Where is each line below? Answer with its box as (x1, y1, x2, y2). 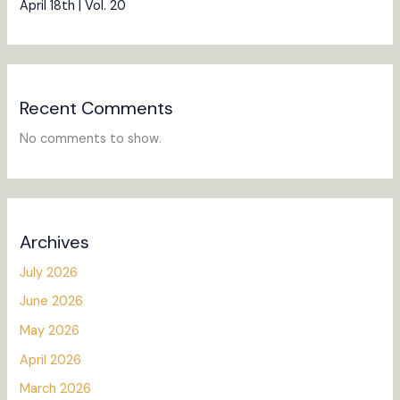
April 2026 (20, 351, 82, 369)
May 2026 (20, 321, 80, 339)
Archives (20, 229, 90, 254)
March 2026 (20, 380, 92, 398)
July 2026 (20, 263, 79, 281)
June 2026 (20, 293, 84, 311)
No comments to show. (20, 130, 162, 148)
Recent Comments (20, 96, 174, 121)
